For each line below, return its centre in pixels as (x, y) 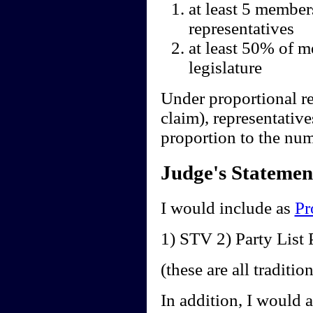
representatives (241, 29)
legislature (225, 68)
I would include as (227, 208)
